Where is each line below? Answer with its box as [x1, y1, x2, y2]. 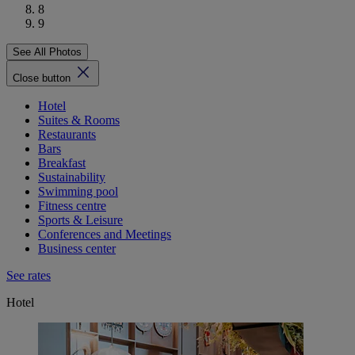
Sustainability [38, 170, 105, 185]
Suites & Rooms [38, 113, 120, 128]
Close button [13, 72, 74, 85]
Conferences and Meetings [38, 227, 171, 242]
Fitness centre [38, 199, 106, 213]
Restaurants [38, 128, 96, 142]
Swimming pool [38, 185, 118, 199]
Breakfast [38, 156, 86, 170]
